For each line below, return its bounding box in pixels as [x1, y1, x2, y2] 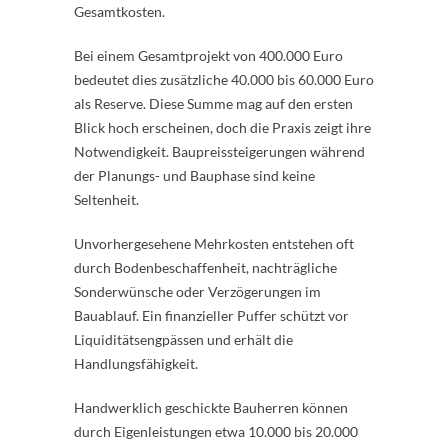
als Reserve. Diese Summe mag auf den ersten [74, 94, 353, 112]
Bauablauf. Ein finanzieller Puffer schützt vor [74, 306, 349, 324]
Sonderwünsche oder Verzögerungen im [74, 282, 321, 300]
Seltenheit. [74, 190, 139, 208]
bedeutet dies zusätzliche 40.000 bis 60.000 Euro [74, 70, 374, 88]
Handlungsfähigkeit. [74, 354, 198, 372]
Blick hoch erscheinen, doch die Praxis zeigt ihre [74, 118, 371, 136]
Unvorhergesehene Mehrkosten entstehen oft [74, 234, 354, 252]
